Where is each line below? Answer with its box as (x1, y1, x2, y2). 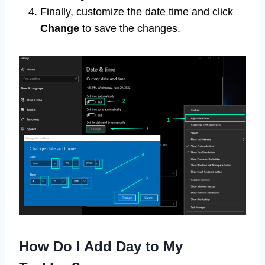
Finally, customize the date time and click (40, 6, 233, 18)
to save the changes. (79, 22, 180, 35)
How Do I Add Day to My (19, 238, 183, 255)
